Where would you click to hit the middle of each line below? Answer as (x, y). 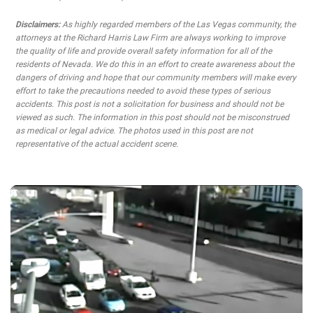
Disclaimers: (38, 24)
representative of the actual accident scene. (97, 144)
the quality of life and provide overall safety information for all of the (144, 51)
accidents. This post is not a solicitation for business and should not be (150, 104)
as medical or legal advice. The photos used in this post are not (134, 131)
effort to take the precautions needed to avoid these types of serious (143, 91)
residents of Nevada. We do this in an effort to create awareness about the (155, 64)
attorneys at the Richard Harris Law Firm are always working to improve (150, 38)
